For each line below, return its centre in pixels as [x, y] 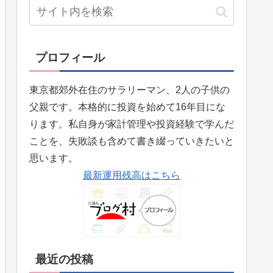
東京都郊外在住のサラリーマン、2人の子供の [129, 90]
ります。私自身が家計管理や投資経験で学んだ [132, 124]
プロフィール [70, 58]
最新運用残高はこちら [132, 175]
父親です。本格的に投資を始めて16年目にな [127, 107]
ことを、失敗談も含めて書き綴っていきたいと [132, 141]
